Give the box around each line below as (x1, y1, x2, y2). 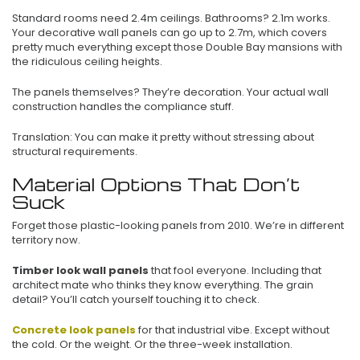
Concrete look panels (12, 321, 136, 337)
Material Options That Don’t (12, 172, 301, 195)
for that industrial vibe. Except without (136, 321, 329, 337)
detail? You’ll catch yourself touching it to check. (12, 291, 260, 307)
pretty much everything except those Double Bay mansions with (12, 39, 342, 55)
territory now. (12, 231, 80, 247)
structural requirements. (12, 143, 137, 159)
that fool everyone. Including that (149, 262, 321, 278)
